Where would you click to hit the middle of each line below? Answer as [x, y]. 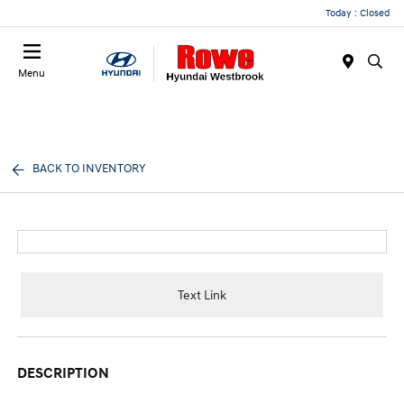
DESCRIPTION [64, 373]
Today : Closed [358, 13]
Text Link [202, 295]
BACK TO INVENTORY [89, 169]
